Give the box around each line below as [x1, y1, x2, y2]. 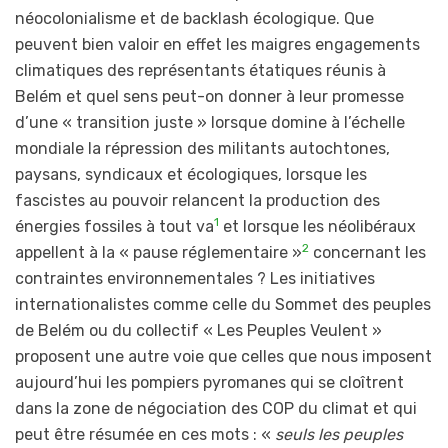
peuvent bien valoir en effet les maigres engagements [15, 35, 420, 55]
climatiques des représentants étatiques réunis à [15, 61, 386, 81]
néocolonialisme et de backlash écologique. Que [15, 9, 374, 29]
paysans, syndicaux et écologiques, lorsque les [15, 165, 367, 185]
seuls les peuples [275, 425, 403, 445]
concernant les [309, 243, 426, 263]
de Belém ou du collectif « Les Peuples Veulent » [15, 321, 382, 341]
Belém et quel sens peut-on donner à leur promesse [15, 87, 404, 107]
